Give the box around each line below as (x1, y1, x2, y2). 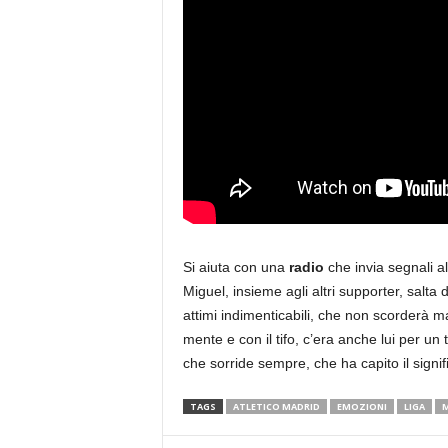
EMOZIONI (336, 400, 387, 413)
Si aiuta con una (182, 259, 289, 275)
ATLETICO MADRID (232, 400, 320, 413)
